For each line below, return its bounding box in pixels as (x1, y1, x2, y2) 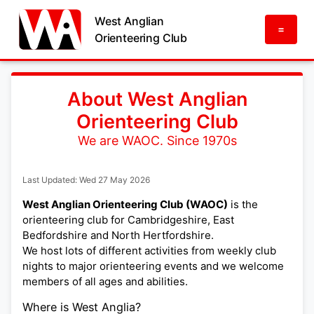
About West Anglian (67, 88, 247, 111)
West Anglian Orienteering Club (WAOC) (22, 197, 228, 211)
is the (228, 197, 258, 211)
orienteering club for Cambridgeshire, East (22, 212, 234, 226)
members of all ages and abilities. (22, 274, 188, 288)
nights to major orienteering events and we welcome (22, 259, 284, 273)
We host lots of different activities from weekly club (22, 243, 276, 257)
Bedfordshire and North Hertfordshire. (22, 228, 214, 242)
